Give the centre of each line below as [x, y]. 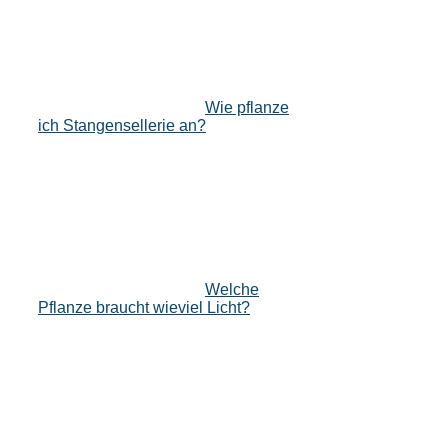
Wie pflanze [247, 108]
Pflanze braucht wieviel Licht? [144, 308]
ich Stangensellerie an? [122, 126]
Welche [232, 290]
